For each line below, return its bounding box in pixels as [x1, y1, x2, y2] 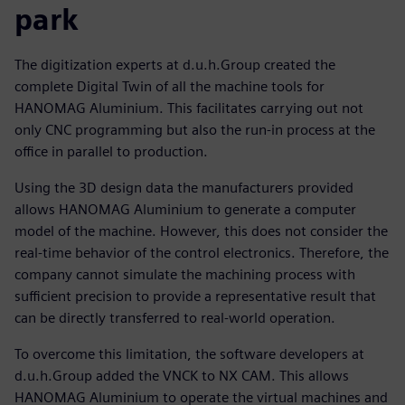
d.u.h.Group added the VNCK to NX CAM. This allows [14, 367, 349, 385]
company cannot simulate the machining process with [14, 266, 355, 284]
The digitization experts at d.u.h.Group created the [14, 56, 335, 74]
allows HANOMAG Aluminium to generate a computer [14, 201, 356, 219]
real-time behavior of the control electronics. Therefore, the [14, 244, 389, 262]
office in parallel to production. [14, 143, 208, 161]
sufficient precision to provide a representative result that [14, 287, 376, 306]
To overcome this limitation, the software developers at [14, 345, 364, 363]
